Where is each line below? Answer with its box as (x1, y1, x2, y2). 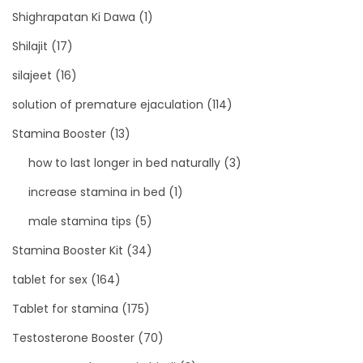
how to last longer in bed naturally (28, 154, 220, 171)
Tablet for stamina (12, 300, 118, 317)
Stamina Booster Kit (12, 241, 123, 258)
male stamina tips (28, 212, 131, 229)
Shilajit (12, 37, 48, 54)
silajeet (12, 66, 52, 83)
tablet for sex (12, 271, 88, 288)
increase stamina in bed (28, 183, 165, 200)
